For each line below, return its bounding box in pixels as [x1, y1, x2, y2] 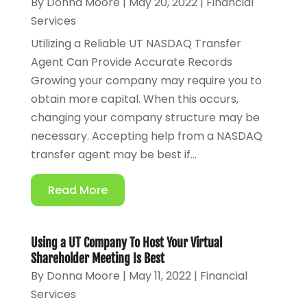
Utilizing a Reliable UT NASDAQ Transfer [30, 35, 241, 51]
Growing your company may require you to [30, 72, 262, 88]
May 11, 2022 [128, 267, 191, 284]
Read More [47, 182, 108, 198]
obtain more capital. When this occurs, [30, 90, 238, 107]
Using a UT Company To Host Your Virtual [30, 234, 222, 250]
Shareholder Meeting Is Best [30, 250, 164, 266]
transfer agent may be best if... [30, 146, 197, 162]
